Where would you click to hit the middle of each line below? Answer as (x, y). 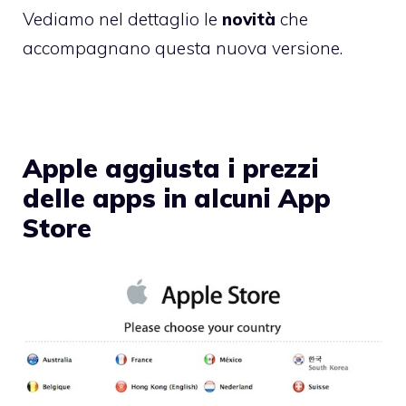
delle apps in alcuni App (177, 198)
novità (249, 19)
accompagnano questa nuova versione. (183, 48)
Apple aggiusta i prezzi (171, 168)
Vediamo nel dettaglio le (122, 19)
